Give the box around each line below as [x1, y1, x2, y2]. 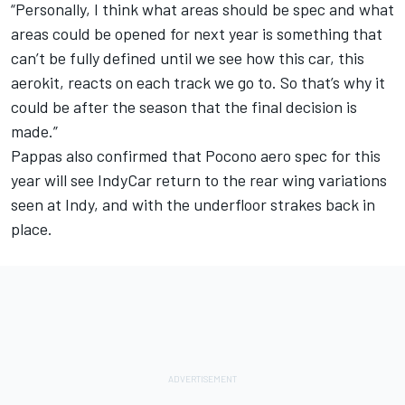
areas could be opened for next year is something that [11, 24, 382, 44]
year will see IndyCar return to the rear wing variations [11, 170, 387, 191]
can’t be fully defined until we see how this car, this [11, 48, 364, 69]
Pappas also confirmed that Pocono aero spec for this [11, 146, 381, 166]
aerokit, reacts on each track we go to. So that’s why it [11, 72, 385, 93]
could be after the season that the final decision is [11, 97, 357, 118]
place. [11, 219, 52, 240]
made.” [11, 121, 58, 142]
